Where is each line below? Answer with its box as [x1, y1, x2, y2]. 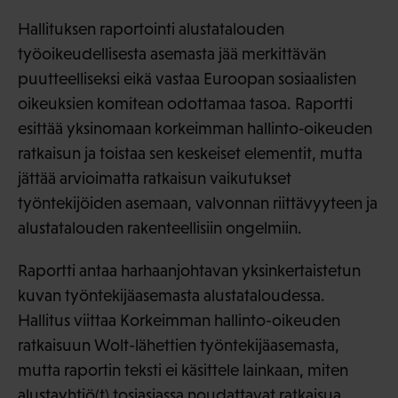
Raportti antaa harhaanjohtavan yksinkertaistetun [18, 261, 361, 281]
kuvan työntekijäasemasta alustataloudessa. [18, 286, 325, 306]
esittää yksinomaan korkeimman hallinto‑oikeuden [18, 119, 372, 139]
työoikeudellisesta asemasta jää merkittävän [18, 44, 326, 64]
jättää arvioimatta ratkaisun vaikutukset [18, 169, 291, 188]
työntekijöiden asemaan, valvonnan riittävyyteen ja [18, 194, 378, 213]
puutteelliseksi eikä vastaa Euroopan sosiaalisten [18, 69, 356, 89]
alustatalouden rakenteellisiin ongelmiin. [18, 219, 302, 238]
